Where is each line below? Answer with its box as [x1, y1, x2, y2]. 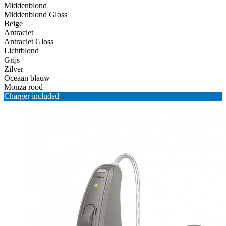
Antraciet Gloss [4, 37, 53, 46]
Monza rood [4, 82, 43, 91]
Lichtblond [4, 46, 39, 55]
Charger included [4, 91, 59, 100]
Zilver [4, 64, 23, 73]
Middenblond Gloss [4, 10, 67, 19]
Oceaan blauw [4, 73, 50, 82]
